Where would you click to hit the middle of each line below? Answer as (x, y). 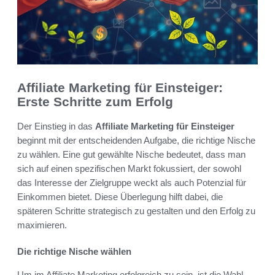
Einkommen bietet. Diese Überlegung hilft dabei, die (120, 197)
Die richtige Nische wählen (74, 252)
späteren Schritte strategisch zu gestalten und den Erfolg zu (136, 211)
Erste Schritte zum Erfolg (95, 101)
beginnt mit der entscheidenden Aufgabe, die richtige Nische (136, 141)
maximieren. (42, 225)
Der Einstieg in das (56, 126)
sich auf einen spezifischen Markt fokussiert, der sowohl (129, 169)
